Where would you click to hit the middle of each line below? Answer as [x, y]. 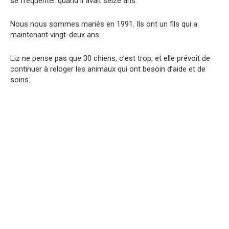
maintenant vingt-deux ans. [55, 35]
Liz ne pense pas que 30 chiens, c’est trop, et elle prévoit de [110, 58]
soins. [20, 79]
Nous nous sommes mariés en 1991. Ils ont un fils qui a [104, 24]
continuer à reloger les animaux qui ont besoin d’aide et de [108, 69]
